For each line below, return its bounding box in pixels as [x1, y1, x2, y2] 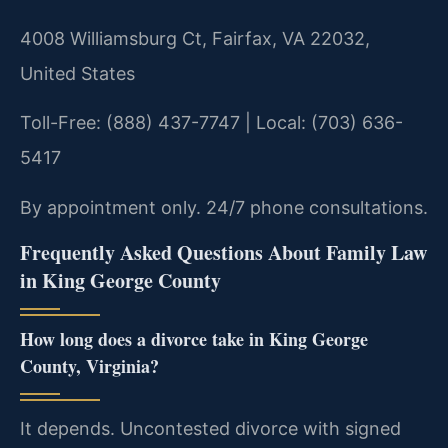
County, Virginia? [20, 353, 159, 380]
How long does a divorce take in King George [20, 326, 368, 353]
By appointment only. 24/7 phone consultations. [20, 196, 428, 218]
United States [20, 62, 135, 84]
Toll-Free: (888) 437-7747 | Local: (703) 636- [20, 112, 403, 134]
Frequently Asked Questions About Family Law [20, 238, 427, 268]
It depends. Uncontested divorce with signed [20, 418, 401, 440]
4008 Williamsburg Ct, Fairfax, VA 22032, [20, 27, 370, 49]
